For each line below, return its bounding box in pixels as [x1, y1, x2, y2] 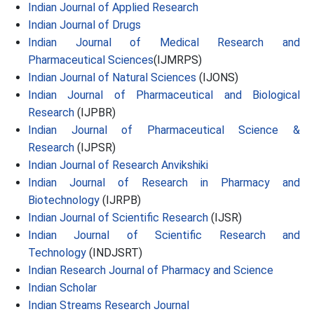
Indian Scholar [28, 281, 97, 294]
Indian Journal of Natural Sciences [28, 71, 196, 84]
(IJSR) [211, 211, 242, 224]
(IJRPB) [100, 193, 141, 207]
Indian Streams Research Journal [28, 299, 189, 312]
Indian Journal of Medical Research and [28, 36, 300, 49]
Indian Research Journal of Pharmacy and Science [28, 264, 273, 277]
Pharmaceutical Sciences [28, 53, 153, 67]
